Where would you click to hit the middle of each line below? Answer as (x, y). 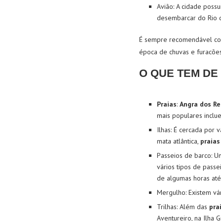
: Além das (193, 207)
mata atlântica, (179, 141)
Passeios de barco (184, 155)
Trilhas (167, 207)
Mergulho (171, 192)
